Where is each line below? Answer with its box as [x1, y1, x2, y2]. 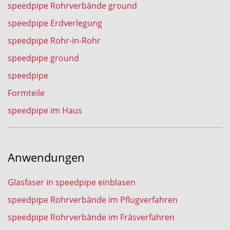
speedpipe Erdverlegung [8, 17, 102, 29]
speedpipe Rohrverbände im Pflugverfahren [8, 194, 178, 205]
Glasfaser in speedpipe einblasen [8, 177, 136, 188]
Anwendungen [8, 150, 85, 165]
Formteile [8, 87, 45, 99]
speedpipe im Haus [8, 105, 82, 116]
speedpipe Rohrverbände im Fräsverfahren [8, 212, 175, 223]
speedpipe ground [8, 52, 79, 64]
